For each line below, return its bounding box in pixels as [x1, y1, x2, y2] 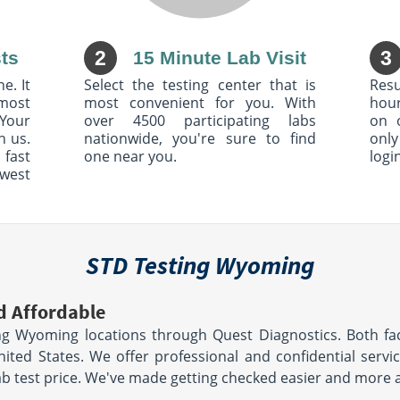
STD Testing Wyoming [86, 249, 314, 281]
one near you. [84, 146, 177, 166]
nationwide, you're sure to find [84, 129, 316, 148]
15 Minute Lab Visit [132, 47, 306, 69]
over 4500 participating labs [84, 111, 316, 130]
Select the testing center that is [84, 75, 316, 95]
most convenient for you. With [84, 93, 316, 112]
